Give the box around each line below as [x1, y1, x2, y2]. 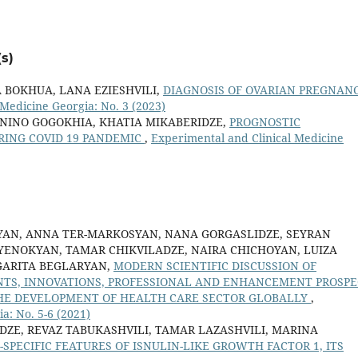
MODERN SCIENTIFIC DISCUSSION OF [113, 258, 316, 274]
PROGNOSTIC [229, 114, 300, 130]
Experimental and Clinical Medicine [151, 130, 344, 146]
